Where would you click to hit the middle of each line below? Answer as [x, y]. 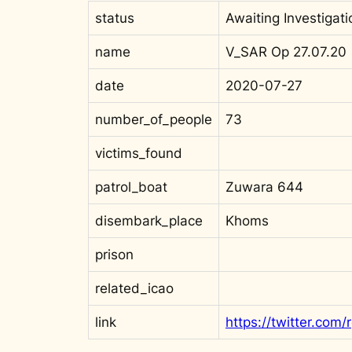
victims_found [139, 153]
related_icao [134, 288]
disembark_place [149, 220]
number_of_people [154, 119]
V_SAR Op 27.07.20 [286, 51]
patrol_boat [131, 187]
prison [114, 254]
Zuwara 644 [264, 187]
